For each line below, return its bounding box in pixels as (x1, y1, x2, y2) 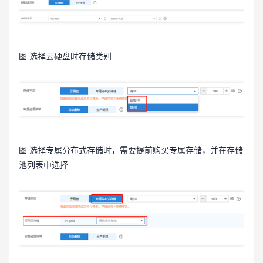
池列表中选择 (19, 161, 68, 170)
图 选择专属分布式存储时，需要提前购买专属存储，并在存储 (19, 146, 243, 156)
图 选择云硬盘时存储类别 (19, 52, 112, 61)
